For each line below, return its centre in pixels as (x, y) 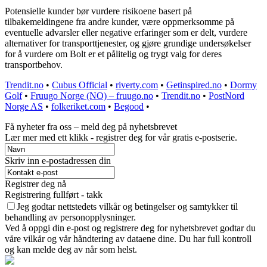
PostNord (226, 95)
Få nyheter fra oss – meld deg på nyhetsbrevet (91, 126)
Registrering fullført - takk (54, 194)
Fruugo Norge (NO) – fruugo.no (92, 95)
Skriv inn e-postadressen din (58, 160)
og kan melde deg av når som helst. (71, 249)
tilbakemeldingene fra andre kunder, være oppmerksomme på (119, 21)
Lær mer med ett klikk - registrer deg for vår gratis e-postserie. (121, 137)
